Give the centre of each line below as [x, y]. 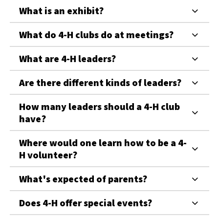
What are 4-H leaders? [67, 58]
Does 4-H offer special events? [86, 203]
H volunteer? [48, 155]
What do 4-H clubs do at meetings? [96, 34]
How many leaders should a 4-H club [99, 106]
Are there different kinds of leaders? [100, 82]
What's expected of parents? [83, 179]
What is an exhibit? [61, 11]
